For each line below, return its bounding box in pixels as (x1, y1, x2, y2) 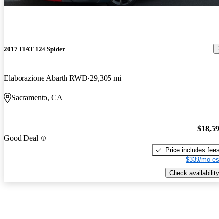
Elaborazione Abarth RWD (4, 74, 88, 83)
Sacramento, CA (11, 93, 63, 102)
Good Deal (4, 134, 38, 143)
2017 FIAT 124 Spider (4, 45, 65, 53)
